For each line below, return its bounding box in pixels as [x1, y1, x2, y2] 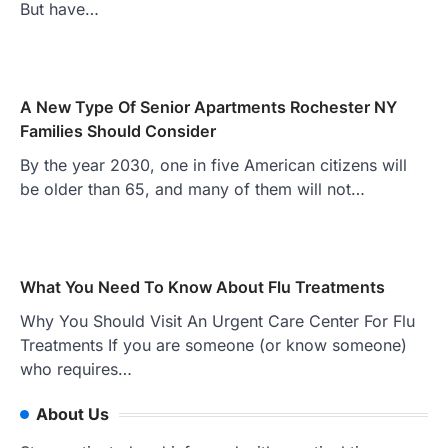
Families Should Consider [20, 121, 216, 142]
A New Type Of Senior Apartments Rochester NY [20, 97, 397, 118]
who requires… [20, 359, 132, 380]
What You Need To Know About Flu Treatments [20, 277, 385, 298]
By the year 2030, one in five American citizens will [20, 155, 407, 176]
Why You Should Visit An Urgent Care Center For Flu [20, 311, 415, 332]
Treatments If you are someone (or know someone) [20, 335, 407, 356]
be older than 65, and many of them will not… [20, 179, 365, 200]
